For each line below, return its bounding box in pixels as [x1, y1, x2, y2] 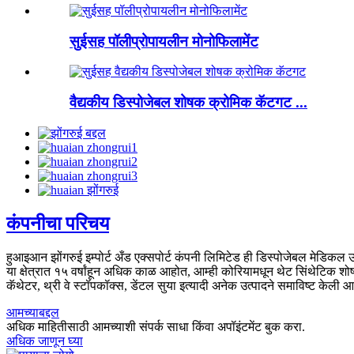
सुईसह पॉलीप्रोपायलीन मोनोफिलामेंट [70, 32, 258, 50]
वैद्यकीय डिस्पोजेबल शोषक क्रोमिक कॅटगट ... [70, 94, 307, 111]
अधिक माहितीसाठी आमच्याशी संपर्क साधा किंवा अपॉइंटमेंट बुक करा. [6, 319, 305, 333]
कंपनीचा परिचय [6, 213, 109, 234]
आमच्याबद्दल [6, 305, 59, 319]
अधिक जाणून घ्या [6, 333, 83, 348]
